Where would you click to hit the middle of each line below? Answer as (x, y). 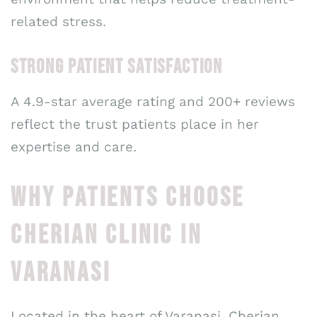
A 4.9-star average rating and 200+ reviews (153, 102)
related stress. (58, 21)
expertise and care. (74, 147)
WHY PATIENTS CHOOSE (128, 197)
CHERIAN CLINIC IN (106, 235)
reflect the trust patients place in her (135, 125)
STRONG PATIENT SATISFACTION (117, 67)
